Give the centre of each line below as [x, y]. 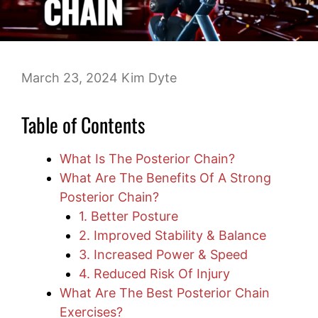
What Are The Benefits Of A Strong [165, 178]
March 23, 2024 [70, 78]
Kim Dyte [149, 78]
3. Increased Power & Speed [163, 255]
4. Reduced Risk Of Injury [154, 274]
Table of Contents [83, 125]
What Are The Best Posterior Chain [165, 293]
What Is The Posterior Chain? [147, 159]
